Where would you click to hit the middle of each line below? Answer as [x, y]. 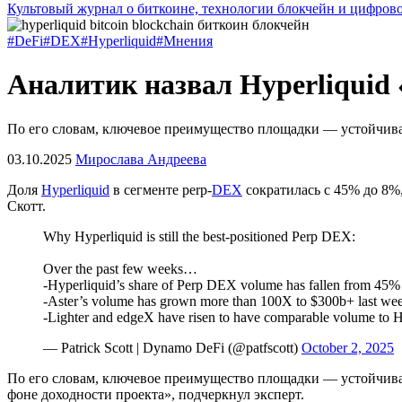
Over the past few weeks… [120, 268]
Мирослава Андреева [141, 159]
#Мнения [184, 41]
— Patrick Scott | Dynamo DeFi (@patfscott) [172, 347]
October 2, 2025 [348, 347]
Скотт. [28, 205]
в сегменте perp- [161, 189]
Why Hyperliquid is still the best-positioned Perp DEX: [199, 236]
